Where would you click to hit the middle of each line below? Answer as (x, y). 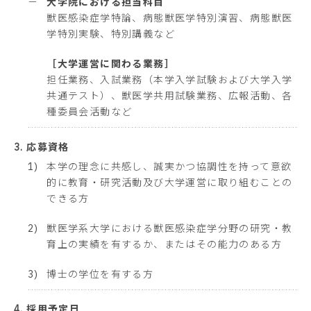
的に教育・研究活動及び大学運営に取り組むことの (170, 182)
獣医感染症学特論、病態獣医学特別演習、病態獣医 (170, 18)
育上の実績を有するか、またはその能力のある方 (164, 244)
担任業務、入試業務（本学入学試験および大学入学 (170, 80)
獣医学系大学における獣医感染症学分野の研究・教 (170, 228)
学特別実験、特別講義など (111, 34)
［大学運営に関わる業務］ (111, 64)
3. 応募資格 (42, 147)
